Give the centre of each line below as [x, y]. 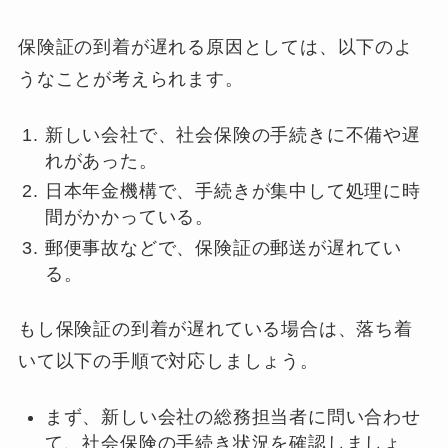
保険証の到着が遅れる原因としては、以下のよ [215, 46]
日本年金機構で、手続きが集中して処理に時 [232, 191]
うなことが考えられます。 [130, 78]
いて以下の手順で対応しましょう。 [168, 361]
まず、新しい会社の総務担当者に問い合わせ [232, 417]
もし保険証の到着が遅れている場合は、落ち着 [215, 329]
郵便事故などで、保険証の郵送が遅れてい [223, 247]
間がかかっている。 [129, 217]
